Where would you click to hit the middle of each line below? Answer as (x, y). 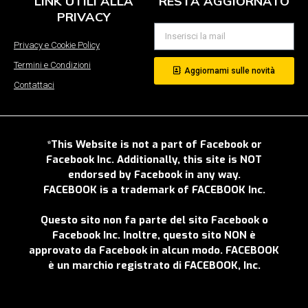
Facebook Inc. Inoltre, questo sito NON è (154, 235)
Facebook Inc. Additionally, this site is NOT (154, 159)
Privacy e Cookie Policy (57, 45)
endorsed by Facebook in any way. (154, 174)
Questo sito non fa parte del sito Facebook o (154, 220)
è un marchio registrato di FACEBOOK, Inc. (154, 266)
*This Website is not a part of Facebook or (154, 144)
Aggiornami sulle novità (230, 70)
